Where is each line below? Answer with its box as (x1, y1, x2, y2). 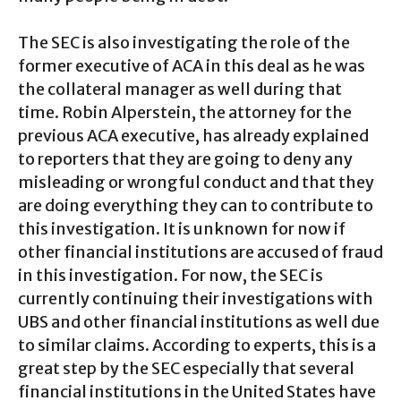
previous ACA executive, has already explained (18, 124, 369, 146)
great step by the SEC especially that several (18, 357, 354, 379)
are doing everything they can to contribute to (18, 194, 373, 216)
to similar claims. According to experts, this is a (18, 334, 376, 355)
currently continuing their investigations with (18, 287, 373, 309)
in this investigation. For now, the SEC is (18, 264, 323, 286)
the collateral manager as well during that (18, 78, 342, 99)
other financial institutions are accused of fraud (18, 241, 383, 262)
